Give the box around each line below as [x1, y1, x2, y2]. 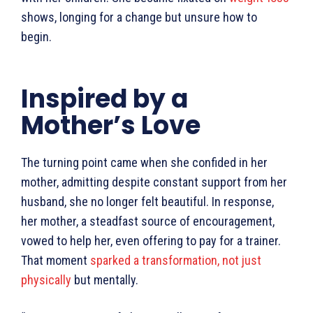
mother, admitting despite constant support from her [21, 174, 287, 189]
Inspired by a [21, 80, 188, 117]
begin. [21, 29, 56, 44]
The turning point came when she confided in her [21, 154, 268, 170]
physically [21, 272, 71, 287]
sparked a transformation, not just [90, 252, 261, 268]
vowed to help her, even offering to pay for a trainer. [21, 233, 281, 248]
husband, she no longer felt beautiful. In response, [21, 194, 274, 209]
